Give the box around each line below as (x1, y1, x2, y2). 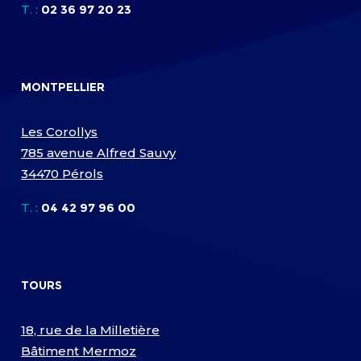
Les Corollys (21, 124, 98, 140)
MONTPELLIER (21, 80, 106, 95)
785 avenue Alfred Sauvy (21, 145, 176, 161)
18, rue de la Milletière (21, 322, 160, 338)
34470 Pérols (21, 166, 104, 182)
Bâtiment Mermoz (21, 343, 137, 359)
